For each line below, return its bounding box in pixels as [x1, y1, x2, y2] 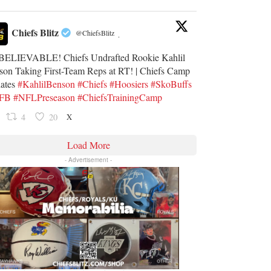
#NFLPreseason [13, 90, 76, 103]
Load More [67, 138, 110, 151]
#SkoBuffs [151, 77, 192, 90]
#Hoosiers [109, 77, 149, 90]
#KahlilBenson [18, 77, 76, 90]
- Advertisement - [65, 155, 113, 164]
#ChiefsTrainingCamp [77, 90, 163, 103]
